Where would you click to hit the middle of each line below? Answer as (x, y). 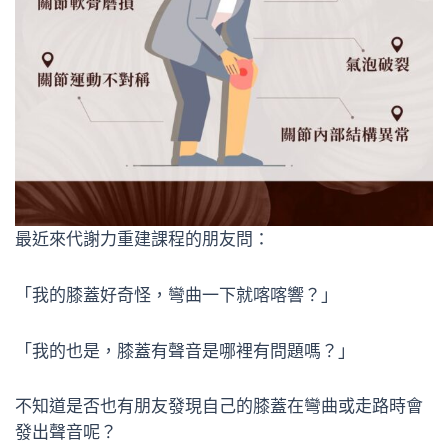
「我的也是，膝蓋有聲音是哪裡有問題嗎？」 (185, 350)
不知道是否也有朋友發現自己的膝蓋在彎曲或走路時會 (219, 406)
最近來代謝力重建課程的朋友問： (142, 239)
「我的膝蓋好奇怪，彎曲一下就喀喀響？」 (176, 294)
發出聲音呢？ (66, 432)
